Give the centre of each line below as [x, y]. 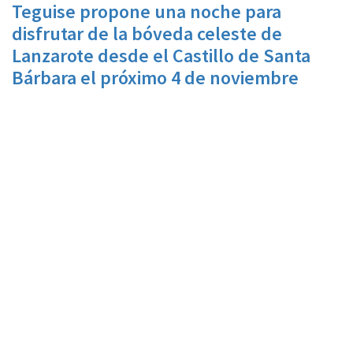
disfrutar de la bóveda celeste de [147, 33]
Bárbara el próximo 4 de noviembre [155, 78]
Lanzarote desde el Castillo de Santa [161, 56]
